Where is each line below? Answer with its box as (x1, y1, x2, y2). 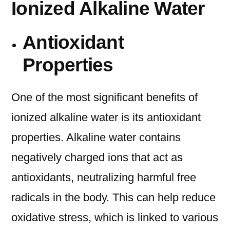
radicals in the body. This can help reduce (11, 191, 216, 204)
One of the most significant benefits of (11, 91, 198, 104)
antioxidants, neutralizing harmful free (11, 171, 196, 184)
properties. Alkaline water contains (11, 131, 181, 144)
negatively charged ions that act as (11, 151, 183, 164)
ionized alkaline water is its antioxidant (11, 111, 201, 124)
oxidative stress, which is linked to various (11, 211, 218, 224)
